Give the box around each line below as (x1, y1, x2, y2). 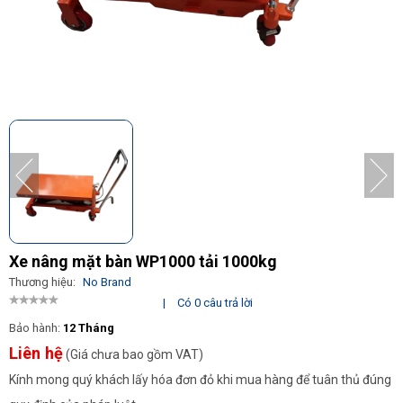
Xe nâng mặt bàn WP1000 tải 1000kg (9, 252, 277, 271)
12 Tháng (63, 321, 114, 335)
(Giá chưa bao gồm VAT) (63, 347, 203, 362)
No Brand (83, 275, 131, 289)
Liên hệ (9, 344, 63, 363)
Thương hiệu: (9, 275, 78, 289)
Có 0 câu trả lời (177, 296, 254, 309)
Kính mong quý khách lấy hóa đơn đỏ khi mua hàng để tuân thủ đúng (9, 372, 391, 387)
